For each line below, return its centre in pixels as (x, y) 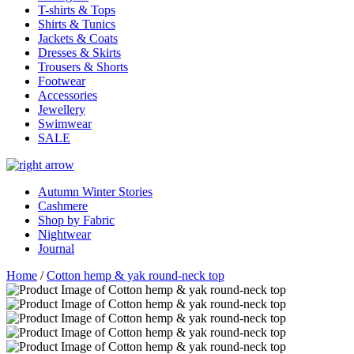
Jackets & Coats (78, 38)
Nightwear (64, 234)
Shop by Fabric (76, 220)
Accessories (68, 95)
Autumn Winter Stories (95, 192)
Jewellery (62, 109)
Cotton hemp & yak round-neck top (136, 275)
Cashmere (63, 206)
